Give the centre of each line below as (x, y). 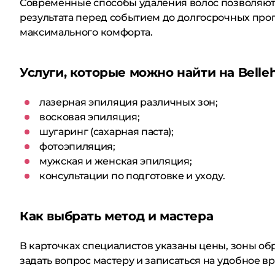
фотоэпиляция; (77, 146)
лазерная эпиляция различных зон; (129, 102)
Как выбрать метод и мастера (117, 216)
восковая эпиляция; (90, 117)
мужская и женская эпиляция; (116, 161)
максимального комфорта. (86, 32)
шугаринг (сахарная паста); (107, 132)
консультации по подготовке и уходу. (132, 176)
